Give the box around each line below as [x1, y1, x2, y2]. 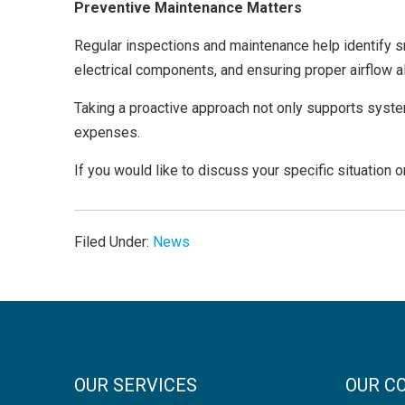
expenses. [74, 124, 140, 141]
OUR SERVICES [74, 374, 197, 396]
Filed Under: [74, 233, 153, 250]
